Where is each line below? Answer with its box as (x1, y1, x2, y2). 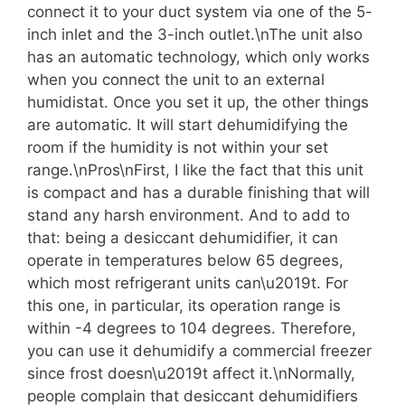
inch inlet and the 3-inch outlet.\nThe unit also (27, 24, 363, 43)
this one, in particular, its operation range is (27, 296, 341, 315)
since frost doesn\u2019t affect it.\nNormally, (27, 363, 355, 382)
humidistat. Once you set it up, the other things (27, 92, 369, 111)
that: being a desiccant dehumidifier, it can (27, 228, 338, 247)
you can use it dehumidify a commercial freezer (27, 341, 372, 360)
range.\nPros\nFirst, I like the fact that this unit (27, 160, 363, 179)
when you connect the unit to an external (27, 70, 325, 89)
